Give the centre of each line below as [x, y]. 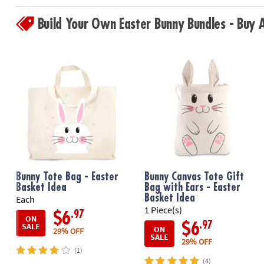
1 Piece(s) [164, 210]
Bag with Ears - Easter [193, 187]
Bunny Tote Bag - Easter [67, 176]
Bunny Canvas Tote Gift [194, 176]
